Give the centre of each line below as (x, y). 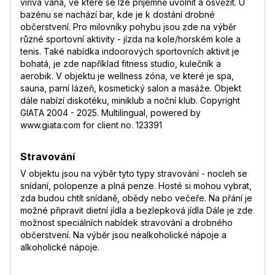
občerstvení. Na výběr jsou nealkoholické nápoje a (123, 235)
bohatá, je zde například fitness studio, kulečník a (121, 64)
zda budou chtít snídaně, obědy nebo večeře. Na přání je (136, 198)
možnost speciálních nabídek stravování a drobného (126, 223)
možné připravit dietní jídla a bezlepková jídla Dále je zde (137, 211)
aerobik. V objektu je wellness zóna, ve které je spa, (127, 76)
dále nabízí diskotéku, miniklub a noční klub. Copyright (130, 101)
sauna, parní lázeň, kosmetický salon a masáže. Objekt (131, 88)
